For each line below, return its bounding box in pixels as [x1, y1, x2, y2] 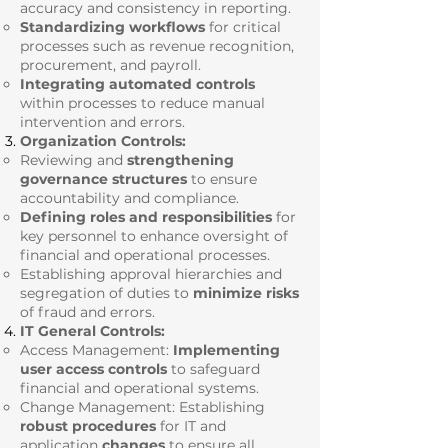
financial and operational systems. [20, 379, 259, 397]
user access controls [20, 360, 167, 378]
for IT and [156, 417, 226, 435]
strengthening [127, 151, 234, 169]
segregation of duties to [20, 284, 193, 302]
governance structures [20, 170, 191, 188]
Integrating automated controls [20, 75, 255, 93]
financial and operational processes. [20, 246, 270, 264]
